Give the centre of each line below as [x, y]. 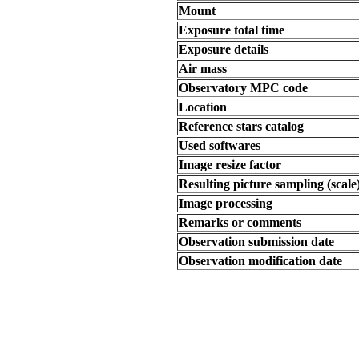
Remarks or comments [240, 222]
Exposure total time [232, 30]
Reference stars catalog [241, 126]
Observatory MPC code [243, 88]
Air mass [203, 69]
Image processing [226, 203]
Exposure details [224, 49]
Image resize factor [230, 165]
